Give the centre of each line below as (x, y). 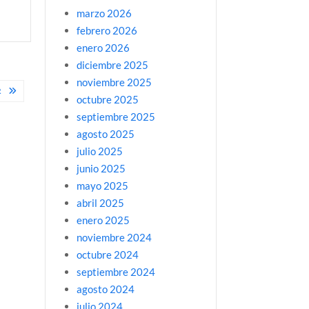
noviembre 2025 (114, 82)
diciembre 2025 (112, 64)
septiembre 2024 (116, 271)
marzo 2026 (104, 13)
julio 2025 (99, 151)
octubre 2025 (107, 99)
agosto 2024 (105, 289)
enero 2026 (103, 47)
